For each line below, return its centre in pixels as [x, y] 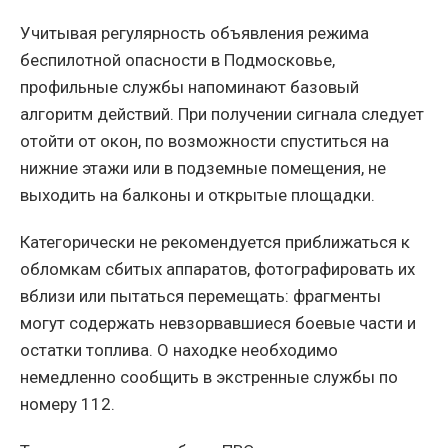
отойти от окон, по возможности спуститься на [204, 140]
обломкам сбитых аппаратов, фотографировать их [217, 268]
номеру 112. [67, 403]
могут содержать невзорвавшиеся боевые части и [218, 322]
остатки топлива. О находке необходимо [179, 349]
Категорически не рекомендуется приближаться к [215, 241]
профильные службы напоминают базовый [189, 86]
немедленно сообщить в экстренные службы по [209, 376]
